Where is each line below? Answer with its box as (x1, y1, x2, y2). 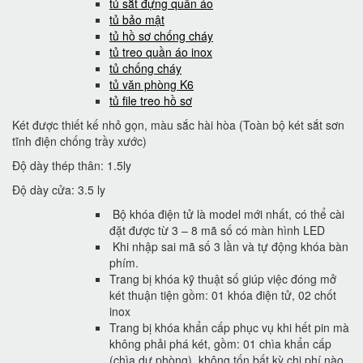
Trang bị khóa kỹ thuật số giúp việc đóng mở (109, 271, 336, 287)
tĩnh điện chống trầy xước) (12, 133, 147, 149)
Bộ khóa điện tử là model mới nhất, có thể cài (109, 206, 344, 222)
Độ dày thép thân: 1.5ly (12, 157, 131, 173)
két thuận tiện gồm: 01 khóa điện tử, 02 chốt (109, 287, 336, 303)
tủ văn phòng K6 (109, 76, 194, 92)
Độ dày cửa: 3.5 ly (12, 181, 105, 198)
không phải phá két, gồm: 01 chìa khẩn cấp (109, 335, 331, 352)
